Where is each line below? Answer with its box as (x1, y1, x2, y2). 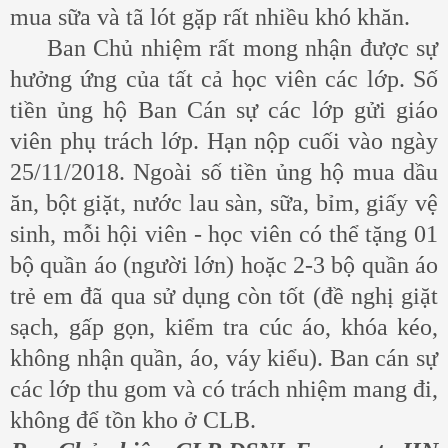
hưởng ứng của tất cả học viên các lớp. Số (10, 65, 438, 92)
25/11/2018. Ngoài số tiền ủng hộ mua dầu (10, 158, 438, 185)
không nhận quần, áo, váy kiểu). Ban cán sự (10, 344, 438, 371)
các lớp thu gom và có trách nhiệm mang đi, (10, 375, 438, 402)
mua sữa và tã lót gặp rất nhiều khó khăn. (10, 3, 410, 30)
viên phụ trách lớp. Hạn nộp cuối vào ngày (10, 127, 438, 154)
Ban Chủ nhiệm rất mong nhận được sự (10, 34, 438, 61)
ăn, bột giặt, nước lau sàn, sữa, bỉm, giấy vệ (10, 189, 438, 216)
